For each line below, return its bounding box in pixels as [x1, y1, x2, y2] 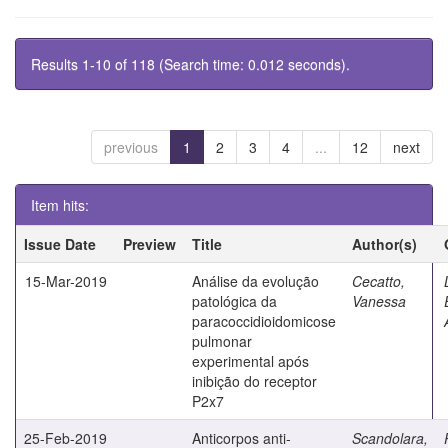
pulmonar [192, 330, 252, 351]
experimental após [192, 350, 309, 371]
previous [104, 136, 158, 157]
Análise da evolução [192, 270, 319, 291]
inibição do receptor [192, 370, 317, 391]
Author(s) [352, 233, 417, 254]
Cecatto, [352, 270, 405, 291]
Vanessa [352, 290, 406, 311]
